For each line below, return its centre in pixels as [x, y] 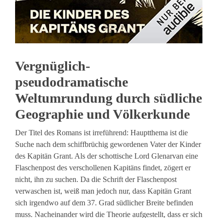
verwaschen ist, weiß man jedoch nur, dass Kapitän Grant [103, 191]
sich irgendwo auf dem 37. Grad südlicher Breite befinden [104, 203]
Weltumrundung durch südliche [109, 98]
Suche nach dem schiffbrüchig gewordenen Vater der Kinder [108, 145]
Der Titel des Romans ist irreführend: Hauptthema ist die [102, 133]
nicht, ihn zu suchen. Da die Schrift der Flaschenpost [96, 180]
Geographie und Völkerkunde [103, 114]
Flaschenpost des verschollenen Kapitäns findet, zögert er [103, 168]
